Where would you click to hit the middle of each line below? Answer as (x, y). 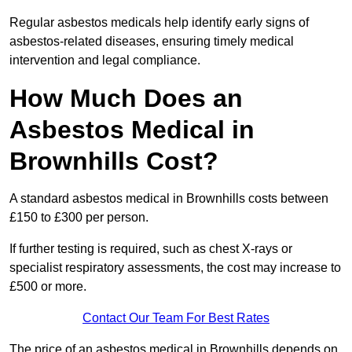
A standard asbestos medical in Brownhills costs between (169, 199)
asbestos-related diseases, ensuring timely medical (152, 42)
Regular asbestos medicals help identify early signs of (159, 23)
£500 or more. (48, 287)
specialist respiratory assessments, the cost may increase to (175, 268)
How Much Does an (126, 99)
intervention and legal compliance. (105, 60)
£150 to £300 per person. (81, 218)
